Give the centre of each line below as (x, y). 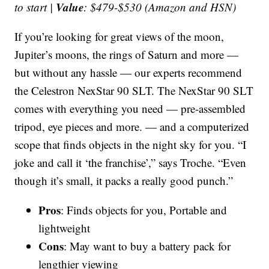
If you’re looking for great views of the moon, (119, 36)
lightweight (65, 228)
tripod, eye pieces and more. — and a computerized (132, 126)
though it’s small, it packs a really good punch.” (124, 180)
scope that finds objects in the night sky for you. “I (131, 144)
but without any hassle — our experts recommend (128, 72)
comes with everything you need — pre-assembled (130, 108)
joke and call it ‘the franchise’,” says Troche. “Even (131, 162)
